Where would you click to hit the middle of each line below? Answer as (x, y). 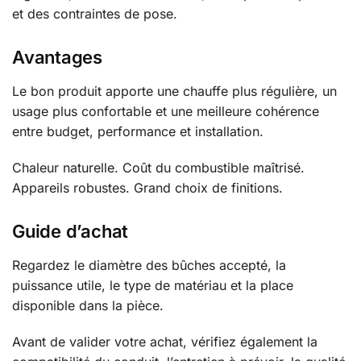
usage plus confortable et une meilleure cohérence (166, 112)
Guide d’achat (71, 232)
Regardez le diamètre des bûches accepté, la (149, 266)
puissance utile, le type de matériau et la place (153, 286)
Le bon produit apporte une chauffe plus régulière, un (174, 91)
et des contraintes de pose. (95, 13)
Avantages (58, 58)
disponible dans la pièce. (88, 306)
